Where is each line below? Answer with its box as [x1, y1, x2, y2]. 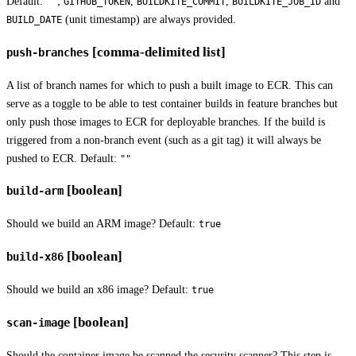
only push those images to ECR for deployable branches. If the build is [6, 114, 325, 128]
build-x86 [6, 250, 64, 264]
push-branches [6, 45, 89, 59]
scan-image [6, 315, 70, 329]
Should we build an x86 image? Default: [6, 282, 192, 296]
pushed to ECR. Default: [6, 151, 120, 164]
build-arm [6, 184, 64, 198]
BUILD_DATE [6, 14, 62, 25]
